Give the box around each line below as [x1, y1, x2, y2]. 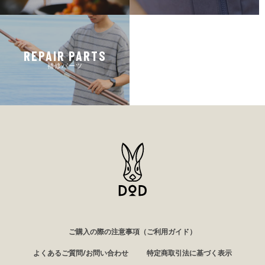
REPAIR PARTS [23, 48, 106, 64]
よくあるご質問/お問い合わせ [33, 247, 128, 258]
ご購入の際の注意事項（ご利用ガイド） [69, 226, 196, 237]
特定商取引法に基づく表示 [147, 247, 232, 258]
